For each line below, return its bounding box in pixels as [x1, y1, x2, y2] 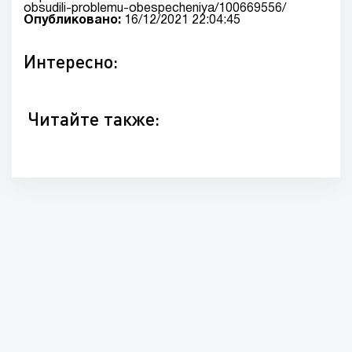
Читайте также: [27, 108, 159, 130]
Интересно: [24, 50, 118, 72]
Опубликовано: [24, 15, 121, 26]
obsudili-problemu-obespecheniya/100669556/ [24, 3, 286, 14]
